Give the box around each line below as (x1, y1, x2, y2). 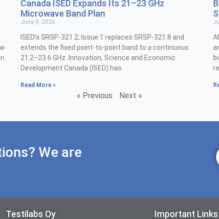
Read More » (21, 82, 56, 89)
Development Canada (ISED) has (21, 64, 122, 72)
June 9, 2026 (21, 19, 56, 26)
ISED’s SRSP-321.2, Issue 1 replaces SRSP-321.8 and (21, 33, 185, 42)
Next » (119, 91, 142, 101)
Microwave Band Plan (21, 8, 106, 19)
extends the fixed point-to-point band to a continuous (21, 44, 189, 52)
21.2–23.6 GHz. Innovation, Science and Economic (21, 54, 176, 62)
